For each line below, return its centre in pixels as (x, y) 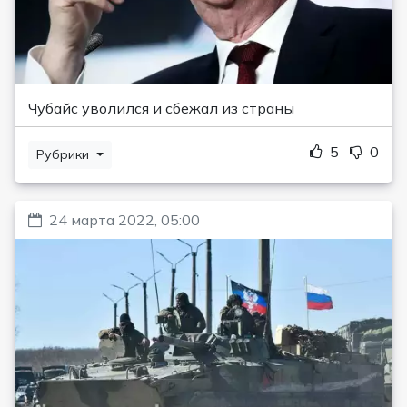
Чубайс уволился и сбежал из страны (161, 109)
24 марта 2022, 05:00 (124, 220)
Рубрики (65, 155)
